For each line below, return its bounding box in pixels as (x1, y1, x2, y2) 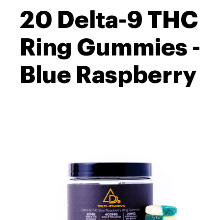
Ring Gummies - (20, 36, 200, 60)
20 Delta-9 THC (20, 8, 198, 32)
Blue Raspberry (20, 63, 196, 87)
